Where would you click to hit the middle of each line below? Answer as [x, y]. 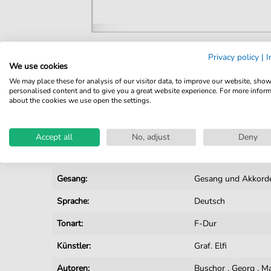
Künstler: [74, 246]
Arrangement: [83, 112]
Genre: [69, 156]
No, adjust [151, 137]
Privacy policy [233, 57]
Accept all [54, 137]
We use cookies [38, 66]
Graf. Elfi [211, 246]
